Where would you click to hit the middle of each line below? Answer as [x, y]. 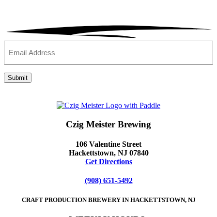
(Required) [38, 45]
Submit [18, 78]
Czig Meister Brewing [108, 124]
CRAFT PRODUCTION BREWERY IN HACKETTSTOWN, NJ [108, 200]
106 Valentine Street [108, 144]
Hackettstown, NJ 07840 [108, 153]
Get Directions [108, 162]
